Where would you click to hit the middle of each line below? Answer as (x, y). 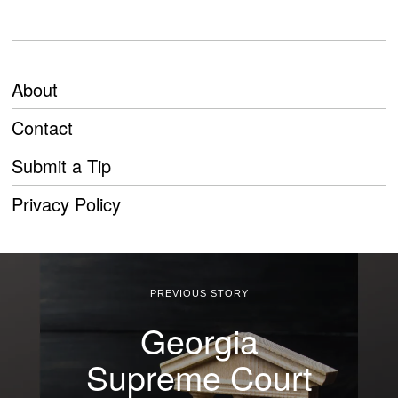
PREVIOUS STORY (199, 294)
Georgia (199, 341)
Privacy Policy (67, 204)
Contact (43, 128)
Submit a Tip (62, 166)
